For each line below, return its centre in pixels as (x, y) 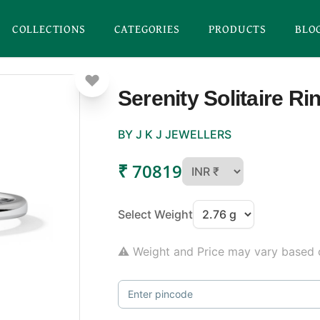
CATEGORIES (147, 29)
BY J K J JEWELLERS (174, 134)
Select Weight (155, 214)
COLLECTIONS (49, 29)
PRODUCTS (237, 29)
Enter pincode (160, 294)
